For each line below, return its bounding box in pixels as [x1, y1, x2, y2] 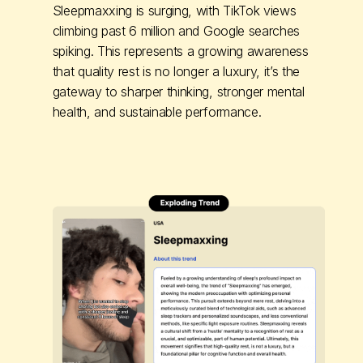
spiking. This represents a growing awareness [52, 42, 309, 59]
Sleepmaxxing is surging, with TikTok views [52, 2, 297, 19]
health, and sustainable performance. [52, 103, 262, 120]
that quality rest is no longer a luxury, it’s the [52, 62, 301, 79]
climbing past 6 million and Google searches [52, 22, 301, 39]
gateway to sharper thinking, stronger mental [52, 83, 305, 100]
